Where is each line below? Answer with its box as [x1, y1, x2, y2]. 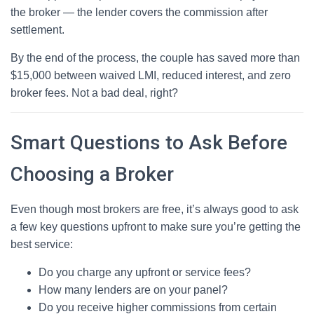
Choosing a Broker [11, 163, 174, 186]
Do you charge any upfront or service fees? [39, 266, 251, 278]
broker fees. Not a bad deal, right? [11, 87, 178, 99]
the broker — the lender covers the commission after [11, 6, 268, 18]
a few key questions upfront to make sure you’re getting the [11, 221, 301, 233]
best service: [11, 238, 73, 250]
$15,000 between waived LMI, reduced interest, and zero [11, 69, 291, 81]
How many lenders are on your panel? [39, 284, 228, 296]
